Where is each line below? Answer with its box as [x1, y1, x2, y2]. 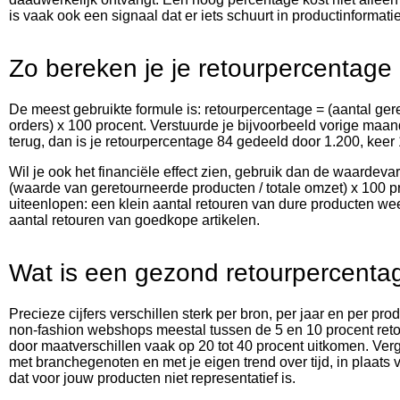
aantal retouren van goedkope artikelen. [9, 212, 260, 228]
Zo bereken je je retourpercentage [9, 54, 392, 82]
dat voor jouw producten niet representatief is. [9, 371, 296, 386]
